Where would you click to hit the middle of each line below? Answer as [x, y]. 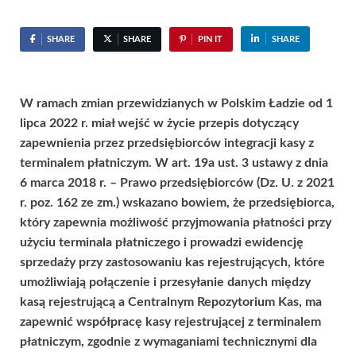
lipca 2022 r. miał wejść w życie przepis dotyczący [159, 123]
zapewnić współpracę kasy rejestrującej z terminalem [170, 321]
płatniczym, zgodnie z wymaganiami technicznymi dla [168, 341]
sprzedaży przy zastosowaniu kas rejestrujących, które [172, 262]
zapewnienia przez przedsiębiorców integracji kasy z [167, 143]
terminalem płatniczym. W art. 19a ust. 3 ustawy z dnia [174, 163]
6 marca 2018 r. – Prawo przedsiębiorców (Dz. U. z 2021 [177, 182]
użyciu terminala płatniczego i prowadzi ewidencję [162, 242]
